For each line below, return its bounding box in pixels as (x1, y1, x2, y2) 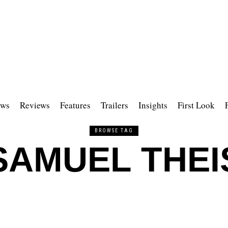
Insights (138, 99, 167, 111)
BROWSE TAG (95, 128, 133, 133)
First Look (178, 99, 215, 111)
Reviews (20, 99, 50, 111)
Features (60, 99, 91, 111)
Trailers (101, 99, 128, 111)
